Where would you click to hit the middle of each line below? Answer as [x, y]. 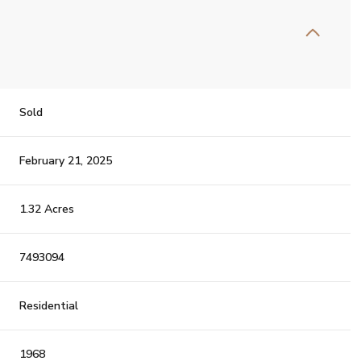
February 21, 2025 [66, 161]
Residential [49, 306]
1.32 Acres [47, 209]
